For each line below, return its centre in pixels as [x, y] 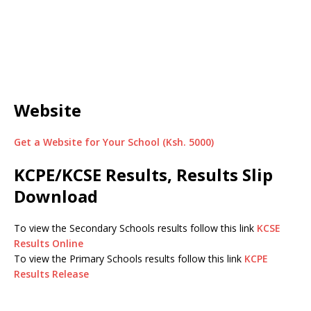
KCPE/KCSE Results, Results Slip [143, 175]
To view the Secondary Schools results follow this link [135, 228]
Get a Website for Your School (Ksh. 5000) [114, 142]
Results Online [49, 243]
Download [56, 196]
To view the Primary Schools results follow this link [129, 259]
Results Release [51, 274]
